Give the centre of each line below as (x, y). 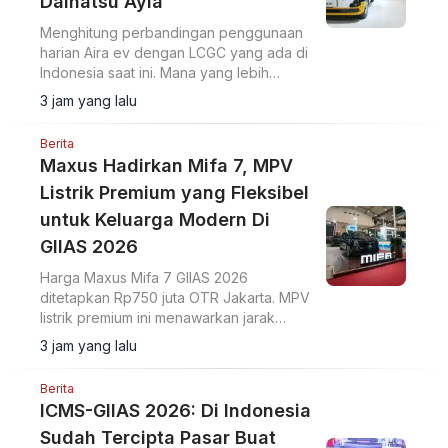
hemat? (63, 93)
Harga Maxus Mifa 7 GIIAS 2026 (144, 278)
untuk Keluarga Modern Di (155, 220)
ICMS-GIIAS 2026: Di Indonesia (175, 411)
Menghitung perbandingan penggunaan (171, 33)
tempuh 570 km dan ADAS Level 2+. (158, 338)
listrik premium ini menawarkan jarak (157, 318)
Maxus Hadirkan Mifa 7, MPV (166, 166)
